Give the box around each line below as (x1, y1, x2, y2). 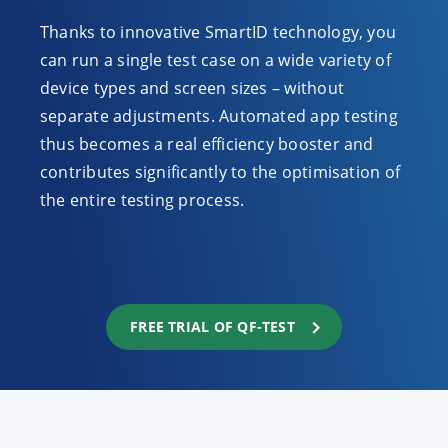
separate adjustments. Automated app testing (40, 105, 398, 127)
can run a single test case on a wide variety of (40, 49, 391, 71)
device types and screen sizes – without (40, 77, 344, 99)
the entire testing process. (40, 189, 245, 211)
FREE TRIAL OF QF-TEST (130, 317, 295, 336)
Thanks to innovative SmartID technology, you (40, 21, 397, 43)
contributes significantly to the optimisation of (40, 161, 401, 183)
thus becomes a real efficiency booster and (40, 133, 374, 155)
